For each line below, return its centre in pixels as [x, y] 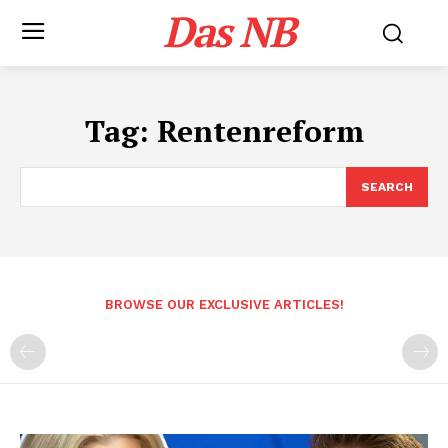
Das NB [229, 31]
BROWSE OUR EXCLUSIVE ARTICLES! [224, 304]
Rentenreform [260, 131]
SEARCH [387, 187]
